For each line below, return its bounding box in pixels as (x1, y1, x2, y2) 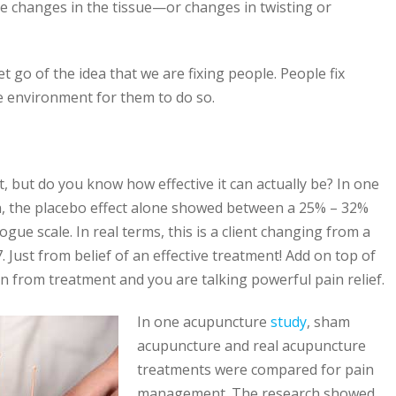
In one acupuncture (137, 312, 270, 332)
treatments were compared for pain (137, 360, 374, 380)
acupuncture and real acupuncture (137, 336, 366, 356)
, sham (307, 312, 350, 332)
